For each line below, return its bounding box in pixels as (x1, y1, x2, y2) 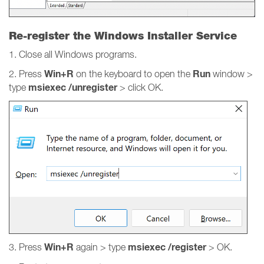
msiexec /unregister (28, 81, 117, 94)
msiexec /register (128, 241, 206, 253)
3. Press (9, 242, 44, 252)
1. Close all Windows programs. (9, 49, 137, 60)
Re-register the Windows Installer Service (9, 29, 237, 42)
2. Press (9, 68, 44, 79)
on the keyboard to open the (76, 68, 193, 79)
